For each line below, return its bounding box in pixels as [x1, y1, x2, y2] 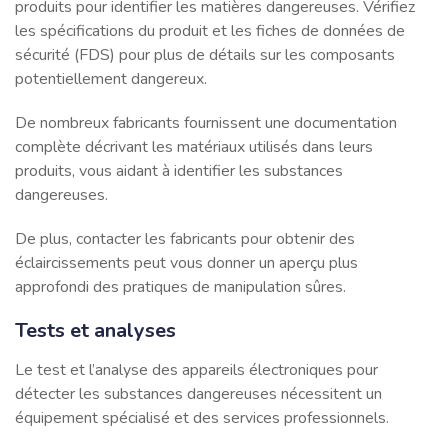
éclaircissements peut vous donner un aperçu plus [15, 251, 358, 274]
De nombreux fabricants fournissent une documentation [15, 111, 397, 134]
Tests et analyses [15, 316, 176, 344]
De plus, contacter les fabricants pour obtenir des [15, 227, 355, 250]
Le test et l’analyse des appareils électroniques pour [15, 358, 378, 381]
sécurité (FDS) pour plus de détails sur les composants [15, 43, 395, 66]
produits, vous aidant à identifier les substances [15, 159, 343, 182]
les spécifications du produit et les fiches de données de [15, 19, 405, 42]
